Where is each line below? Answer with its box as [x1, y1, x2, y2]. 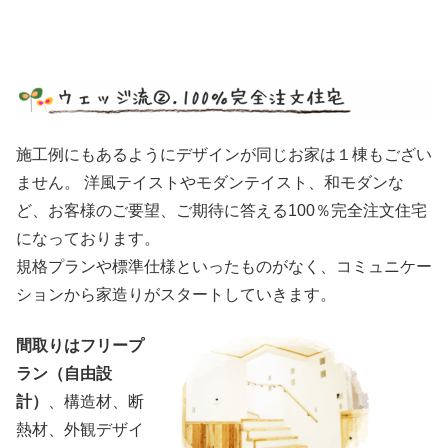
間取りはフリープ [16, 336, 144, 354]
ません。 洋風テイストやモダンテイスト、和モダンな [16, 174, 404, 192]
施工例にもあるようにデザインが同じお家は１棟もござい [16, 146, 432, 164]
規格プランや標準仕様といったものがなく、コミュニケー [16, 258, 432, 276]
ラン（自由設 [16, 364, 112, 382]
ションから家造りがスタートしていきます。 [16, 286, 336, 304]
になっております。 [16, 230, 160, 248]
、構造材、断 [48, 392, 144, 410]
